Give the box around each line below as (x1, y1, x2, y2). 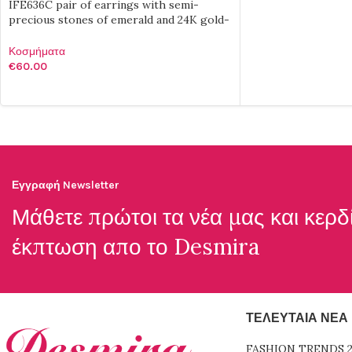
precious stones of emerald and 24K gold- (9, 13, 229, 27)
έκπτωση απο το (12, 233, 174, 262)
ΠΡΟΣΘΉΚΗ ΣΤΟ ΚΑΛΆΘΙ (18, 84, 140, 97)
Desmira (174, 233, 260, 262)
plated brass (9, 27, 73, 42)
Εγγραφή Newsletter (12, 178, 119, 192)
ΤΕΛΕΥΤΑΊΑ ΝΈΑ (245, 310, 348, 326)
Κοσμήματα (9, 45, 65, 59)
